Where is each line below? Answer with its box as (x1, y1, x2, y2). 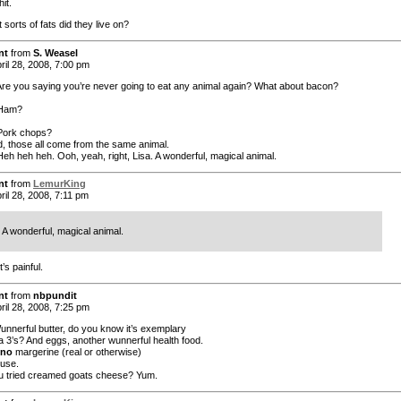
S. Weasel (33, 47, 78, 58)
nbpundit (33, 289, 77, 301)
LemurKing (33, 178, 86, 190)
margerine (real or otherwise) (13, 346, 141, 357)
